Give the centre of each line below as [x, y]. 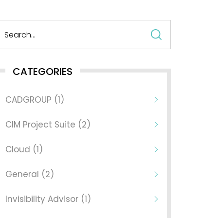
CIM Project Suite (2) [48, 125]
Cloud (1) [24, 149]
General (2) [29, 174]
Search [183, 27]
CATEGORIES [42, 72]
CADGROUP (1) [35, 100]
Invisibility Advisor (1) [48, 199]
